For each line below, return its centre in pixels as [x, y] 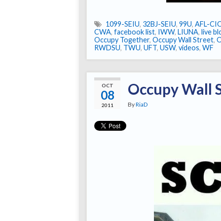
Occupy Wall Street [183, 40]
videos [189, 48]
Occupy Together [122, 40]
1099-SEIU [123, 24]
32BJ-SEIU [159, 24]
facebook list [134, 32]
